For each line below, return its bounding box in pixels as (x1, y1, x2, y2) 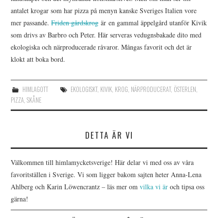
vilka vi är (140, 182, 168, 191)
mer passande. (11, 18, 52, 27)
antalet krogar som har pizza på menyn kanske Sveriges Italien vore (11, 5, 197, 15)
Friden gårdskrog (51, 18, 99, 27)
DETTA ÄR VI (85, 128, 133, 141)
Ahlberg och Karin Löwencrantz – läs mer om (11, 182, 140, 191)
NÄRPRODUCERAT (130, 84, 171, 94)
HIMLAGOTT (22, 84, 48, 94)
